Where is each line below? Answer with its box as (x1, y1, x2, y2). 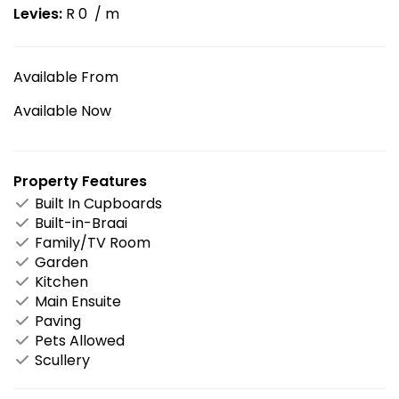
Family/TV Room (31, 232, 151, 253)
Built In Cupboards (31, 192, 162, 214)
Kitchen (31, 271, 88, 292)
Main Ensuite (31, 290, 121, 312)
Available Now (13, 100, 111, 121)
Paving (31, 310, 81, 331)
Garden (31, 251, 88, 273)
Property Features (13, 170, 147, 191)
